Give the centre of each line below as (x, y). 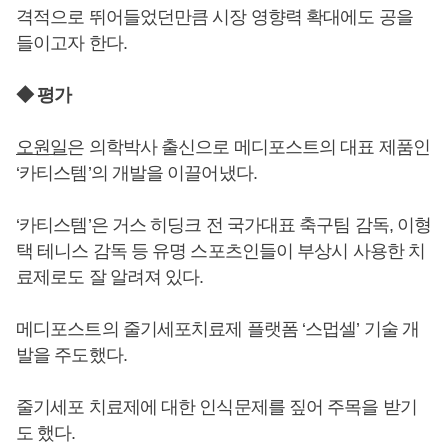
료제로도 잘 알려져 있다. (110, 276)
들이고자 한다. (71, 42)
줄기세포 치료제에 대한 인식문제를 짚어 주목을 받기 (216, 406)
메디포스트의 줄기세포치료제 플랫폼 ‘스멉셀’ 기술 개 (217, 328)
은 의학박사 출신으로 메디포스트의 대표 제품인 (248, 146)
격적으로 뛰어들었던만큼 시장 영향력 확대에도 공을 (214, 16)
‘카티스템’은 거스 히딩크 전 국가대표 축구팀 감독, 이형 (224, 224)
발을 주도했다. (71, 354)
